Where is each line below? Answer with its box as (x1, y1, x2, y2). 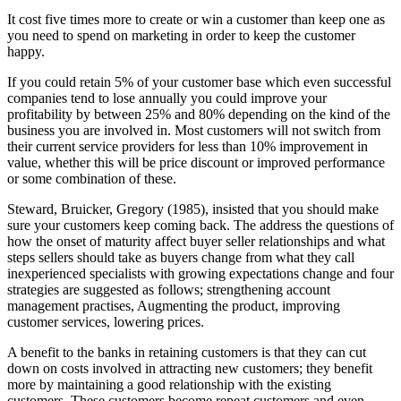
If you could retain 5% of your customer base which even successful (7, 74, 391, 90)
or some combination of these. (7, 171, 176, 187)
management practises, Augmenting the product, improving (7, 298, 340, 314)
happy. (7, 44, 45, 60)
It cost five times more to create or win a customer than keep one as (7, 12, 385, 28)
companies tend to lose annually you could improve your (7, 90, 327, 107)
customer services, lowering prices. (7, 314, 204, 330)
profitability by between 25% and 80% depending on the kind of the (7, 107, 390, 123)
